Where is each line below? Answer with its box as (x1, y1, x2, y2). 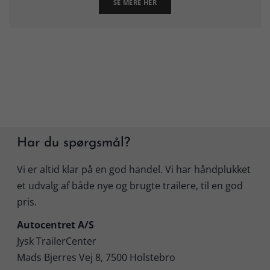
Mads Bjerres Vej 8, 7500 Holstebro (16, 251, 175, 265)
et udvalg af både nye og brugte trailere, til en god (16, 178, 243, 192)
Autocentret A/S (16, 218, 94, 232)
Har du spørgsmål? (16, 136, 130, 151)
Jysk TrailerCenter (16, 234, 96, 248)
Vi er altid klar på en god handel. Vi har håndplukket (16, 162, 251, 176)
